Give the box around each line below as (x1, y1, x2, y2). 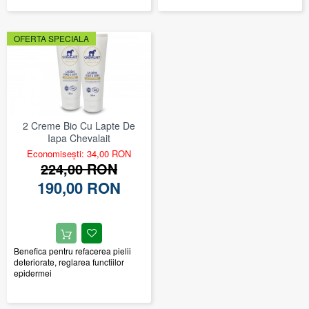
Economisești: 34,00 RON (27, 146, 131, 160)
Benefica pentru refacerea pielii (14, 244, 131, 257)
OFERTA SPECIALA (14, 32, 89, 45)
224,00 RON (41, 158, 117, 179)
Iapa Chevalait (48, 130, 110, 145)
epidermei (14, 266, 52, 279)
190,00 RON (37, 176, 121, 199)
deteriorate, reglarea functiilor (14, 255, 124, 268)
